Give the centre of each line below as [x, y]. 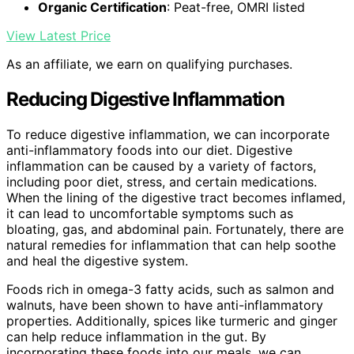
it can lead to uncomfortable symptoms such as [150, 213]
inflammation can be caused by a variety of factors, [161, 166]
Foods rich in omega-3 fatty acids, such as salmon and [170, 289]
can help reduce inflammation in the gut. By [136, 336]
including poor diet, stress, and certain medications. [162, 181]
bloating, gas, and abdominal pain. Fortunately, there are [175, 229]
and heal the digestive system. [97, 260]
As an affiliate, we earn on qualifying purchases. [149, 64]
